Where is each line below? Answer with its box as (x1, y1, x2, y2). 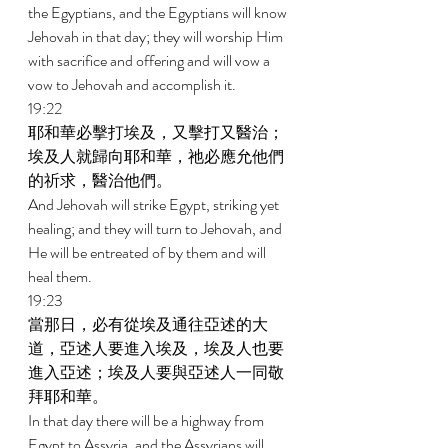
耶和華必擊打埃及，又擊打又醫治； (28, 121, 284, 144)
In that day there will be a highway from (28, 409, 267, 432)
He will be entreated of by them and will (28, 241, 269, 264)
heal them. (28, 265, 95, 288)
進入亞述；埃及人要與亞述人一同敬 (28, 361, 284, 384)
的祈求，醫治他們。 (28, 169, 175, 192)
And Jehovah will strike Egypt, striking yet (28, 193, 282, 216)
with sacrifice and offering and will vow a (28, 49, 273, 72)
